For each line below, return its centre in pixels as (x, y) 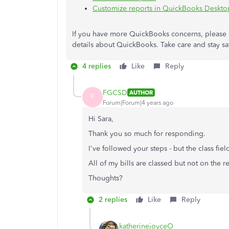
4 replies (97, 66)
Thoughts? (106, 178)
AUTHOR (141, 93)
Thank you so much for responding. (147, 134)
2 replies (113, 200)
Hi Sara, (102, 119)
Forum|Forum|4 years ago (138, 102)
